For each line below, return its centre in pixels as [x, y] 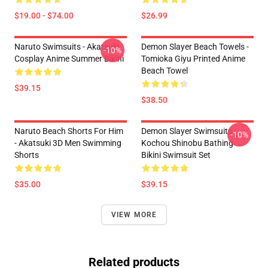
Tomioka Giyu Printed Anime [193, 59]
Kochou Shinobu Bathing [187, 143]
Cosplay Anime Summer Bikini [69, 59]
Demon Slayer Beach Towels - [195, 47]
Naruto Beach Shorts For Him [69, 131]
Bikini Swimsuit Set [176, 155]
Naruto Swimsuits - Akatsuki [67, 47]
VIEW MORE [134, 215]
